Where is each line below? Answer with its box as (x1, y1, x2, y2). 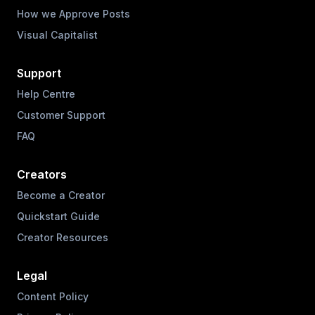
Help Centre (17, 87, 75, 100)
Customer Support (17, 108, 105, 121)
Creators (17, 167, 67, 181)
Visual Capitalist (17, 28, 98, 41)
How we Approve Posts (17, 7, 130, 20)
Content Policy (17, 290, 89, 302)
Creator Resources (17, 231, 108, 243)
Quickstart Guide (17, 210, 100, 222)
